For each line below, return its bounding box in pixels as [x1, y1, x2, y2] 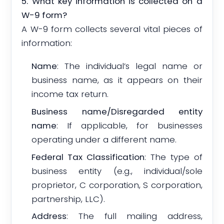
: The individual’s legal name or [57, 60, 202, 72]
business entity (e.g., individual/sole [31, 164, 202, 177]
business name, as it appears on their [31, 74, 202, 86]
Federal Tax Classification [31, 150, 145, 163]
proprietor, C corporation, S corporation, [31, 178, 202, 191]
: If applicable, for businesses [56, 119, 202, 131]
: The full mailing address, [66, 210, 202, 222]
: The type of [144, 150, 202, 163]
